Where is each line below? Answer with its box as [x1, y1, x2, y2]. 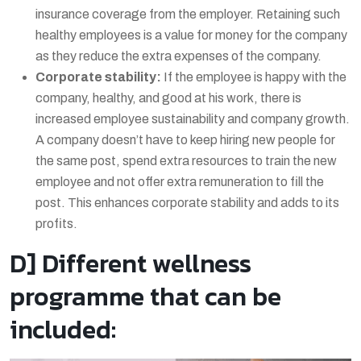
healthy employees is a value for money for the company [35, 27, 347, 42]
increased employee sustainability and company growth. [35, 111, 350, 126]
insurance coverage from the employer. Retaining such [35, 6, 340, 21]
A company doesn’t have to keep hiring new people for [35, 132, 335, 147]
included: [10, 309, 116, 349]
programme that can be [10, 276, 281, 316]
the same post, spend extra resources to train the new [35, 153, 337, 168]
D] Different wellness [10, 243, 251, 283]
